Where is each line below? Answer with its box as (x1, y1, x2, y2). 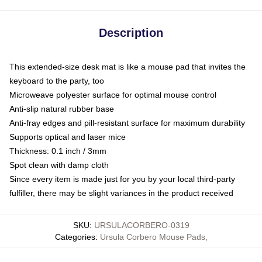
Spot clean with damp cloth (9, 160, 109, 170)
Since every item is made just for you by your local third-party (9, 174, 235, 184)
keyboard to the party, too (9, 76, 104, 86)
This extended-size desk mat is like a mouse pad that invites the (9, 62, 246, 72)
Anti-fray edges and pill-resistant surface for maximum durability (9, 118, 245, 128)
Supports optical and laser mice (9, 132, 126, 142)
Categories (54, 232, 95, 242)
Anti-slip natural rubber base (9, 104, 114, 114)
